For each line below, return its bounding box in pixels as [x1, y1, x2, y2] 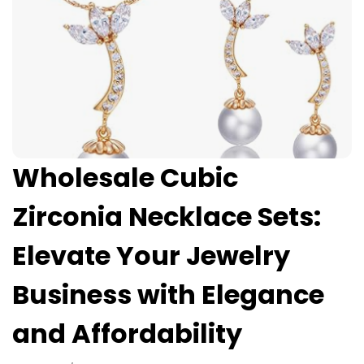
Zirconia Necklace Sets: [12, 197, 321, 235]
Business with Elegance [12, 275, 324, 313]
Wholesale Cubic [12, 158, 238, 196]
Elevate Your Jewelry [12, 236, 290, 274]
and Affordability [12, 314, 242, 352]
